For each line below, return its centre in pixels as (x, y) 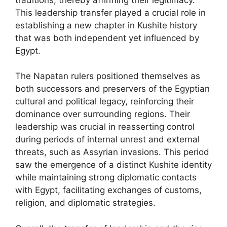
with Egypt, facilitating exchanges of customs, (108, 190)
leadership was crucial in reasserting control (105, 127)
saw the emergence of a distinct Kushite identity (113, 165)
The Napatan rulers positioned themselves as (108, 76)
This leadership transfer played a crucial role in (110, 12)
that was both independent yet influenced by (107, 38)
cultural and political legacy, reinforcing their (105, 101)
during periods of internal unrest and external (107, 139)
